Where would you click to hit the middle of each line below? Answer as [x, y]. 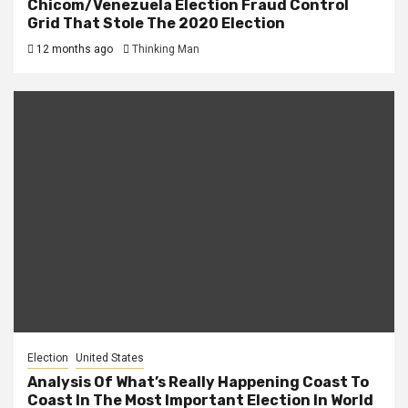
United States [110, 357]
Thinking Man [166, 49]
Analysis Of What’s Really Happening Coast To [198, 382]
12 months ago [73, 49]
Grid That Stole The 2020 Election [156, 23]
